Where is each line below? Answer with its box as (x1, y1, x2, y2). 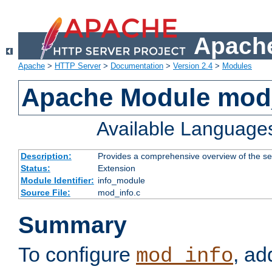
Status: (20, 163, 50, 174)
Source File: (20, 188, 70, 198)
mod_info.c (97, 188, 140, 198)
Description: (20, 151, 72, 161)
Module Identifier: (20, 175, 94, 186)
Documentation (110, 61, 163, 71)
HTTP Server (55, 61, 101, 71)
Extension (97, 163, 135, 174)
